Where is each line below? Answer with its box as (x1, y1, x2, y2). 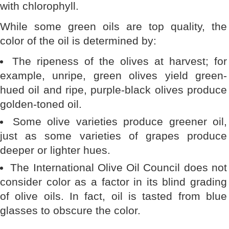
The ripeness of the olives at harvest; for (12, 55, 227, 67)
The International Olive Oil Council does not (10, 162, 227, 173)
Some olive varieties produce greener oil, (12, 116, 227, 127)
